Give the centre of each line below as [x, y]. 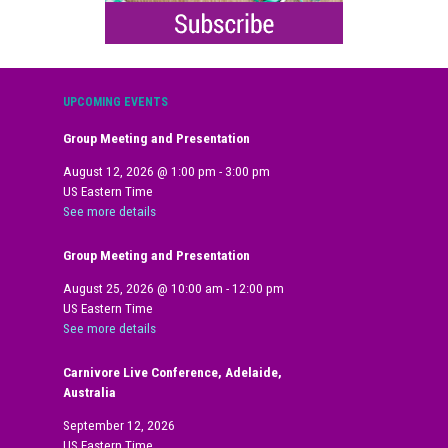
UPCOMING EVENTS [116, 102]
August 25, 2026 [109, 289]
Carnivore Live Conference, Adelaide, [173, 372]
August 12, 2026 [109, 172]
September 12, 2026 [119, 426]
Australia [90, 392]
